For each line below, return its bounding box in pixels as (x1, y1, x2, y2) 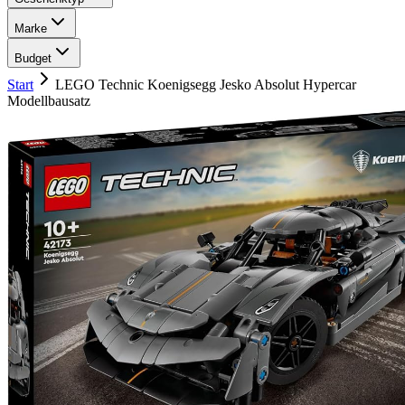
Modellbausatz (7, 93, 90, 108)
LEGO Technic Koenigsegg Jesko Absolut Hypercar (55, 77, 356, 92)
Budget (14, 52, 52, 65)
